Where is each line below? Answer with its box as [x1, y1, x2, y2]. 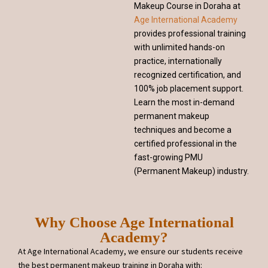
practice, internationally [134, 56, 222, 66]
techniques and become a [134, 125, 232, 135]
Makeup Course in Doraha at [134, 1, 240, 11]
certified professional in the [134, 139, 237, 148]
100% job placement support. [134, 84, 243, 93]
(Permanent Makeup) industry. [134, 166, 249, 176]
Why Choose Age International [34, 214, 234, 230]
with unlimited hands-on [134, 42, 225, 52]
